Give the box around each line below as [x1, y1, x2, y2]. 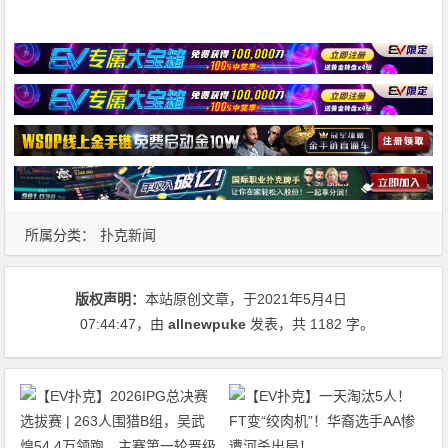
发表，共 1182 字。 [246, 315, 375, 332]
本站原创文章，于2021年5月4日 [145, 290, 348, 307]
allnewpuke [168, 315, 247, 332]
